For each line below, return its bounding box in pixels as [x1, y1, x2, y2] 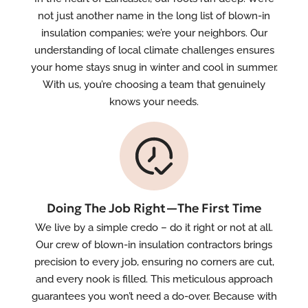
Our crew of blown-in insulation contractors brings [36, 239, 272, 251]
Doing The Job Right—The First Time [47, 200, 261, 216]
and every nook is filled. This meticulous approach [35, 273, 273, 285]
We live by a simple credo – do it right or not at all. [35, 221, 273, 234]
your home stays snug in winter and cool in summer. [30, 61, 278, 74]
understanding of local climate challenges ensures [34, 44, 274, 56]
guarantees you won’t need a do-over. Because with [31, 290, 277, 302]
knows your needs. [109, 96, 199, 108]
